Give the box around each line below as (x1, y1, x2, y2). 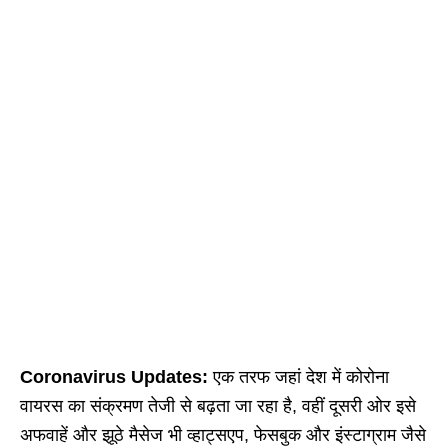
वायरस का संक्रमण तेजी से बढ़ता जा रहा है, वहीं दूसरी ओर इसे (20, 396, 416, 416)
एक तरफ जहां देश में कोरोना (208, 367, 389, 387)
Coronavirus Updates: (20, 367, 208, 387)
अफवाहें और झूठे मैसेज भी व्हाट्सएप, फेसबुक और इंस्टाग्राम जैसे (20, 425, 426, 445)
